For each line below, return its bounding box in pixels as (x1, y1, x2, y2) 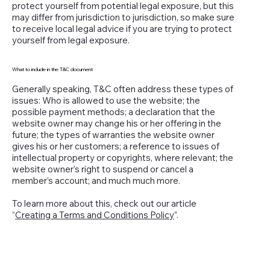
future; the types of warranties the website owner (12, 128, 215, 140)
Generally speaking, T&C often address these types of (12, 83, 233, 95)
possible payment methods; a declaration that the (12, 105, 215, 118)
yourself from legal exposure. (12, 34, 130, 46)
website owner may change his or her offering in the (12, 117, 221, 129)
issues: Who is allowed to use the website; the (12, 94, 200, 106)
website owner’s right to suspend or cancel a (12, 163, 193, 175)
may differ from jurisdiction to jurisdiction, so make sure (12, 11, 234, 23)
